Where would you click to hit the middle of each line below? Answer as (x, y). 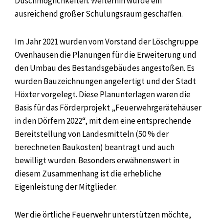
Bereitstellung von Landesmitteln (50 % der (92, 134)
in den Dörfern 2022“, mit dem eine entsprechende (103, 120)
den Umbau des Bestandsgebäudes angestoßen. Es (105, 68)
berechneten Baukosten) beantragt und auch (95, 147)
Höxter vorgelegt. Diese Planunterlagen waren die (103, 94)
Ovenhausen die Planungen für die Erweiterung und (106, 55)
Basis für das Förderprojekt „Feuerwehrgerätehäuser (108, 107)
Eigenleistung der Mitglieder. (66, 186)
